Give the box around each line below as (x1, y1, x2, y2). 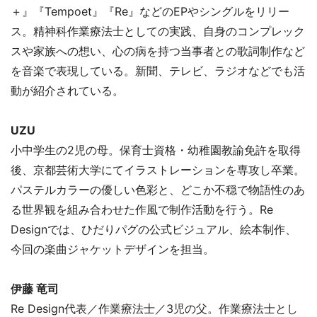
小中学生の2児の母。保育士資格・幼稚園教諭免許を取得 (11, 142, 301, 157)
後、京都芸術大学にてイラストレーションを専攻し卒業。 (11, 162, 305, 177)
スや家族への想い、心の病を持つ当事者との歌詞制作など (11, 43, 305, 58)
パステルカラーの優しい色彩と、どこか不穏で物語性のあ (11, 182, 305, 197)
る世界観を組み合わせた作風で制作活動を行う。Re (11, 202, 273, 217)
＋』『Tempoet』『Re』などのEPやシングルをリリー (11, 4, 289, 18)
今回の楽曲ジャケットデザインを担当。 (11, 241, 214, 256)
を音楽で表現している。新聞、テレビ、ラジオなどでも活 (11, 63, 305, 78)
